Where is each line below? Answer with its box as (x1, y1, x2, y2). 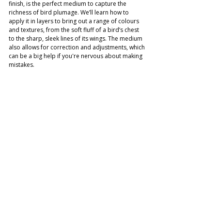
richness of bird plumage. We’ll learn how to (9, 8, 130, 16)
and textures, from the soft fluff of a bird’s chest (9, 26, 140, 34)
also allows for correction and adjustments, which (9, 43, 146, 51)
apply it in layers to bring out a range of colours (9, 17, 140, 25)
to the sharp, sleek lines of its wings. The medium (9, 34, 144, 43)
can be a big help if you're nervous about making (9, 52, 144, 60)
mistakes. (9, 61, 34, 69)
